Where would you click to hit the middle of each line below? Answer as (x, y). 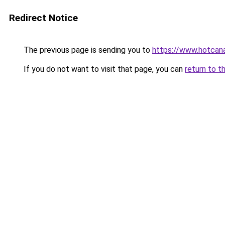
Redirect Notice (43, 18)
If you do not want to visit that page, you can (103, 69)
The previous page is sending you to (87, 50)
